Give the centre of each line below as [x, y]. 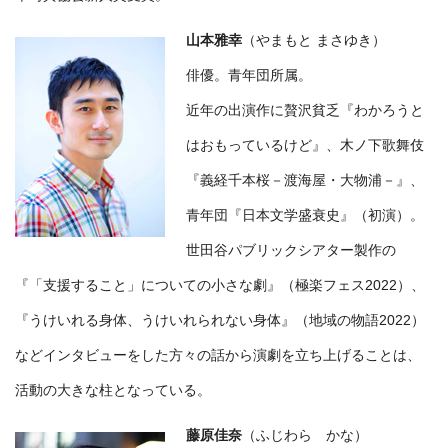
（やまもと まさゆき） [314, 40]
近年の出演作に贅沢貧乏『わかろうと [305, 110]
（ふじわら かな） [305, 435]
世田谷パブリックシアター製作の [291, 250]
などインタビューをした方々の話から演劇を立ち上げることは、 [218, 355]
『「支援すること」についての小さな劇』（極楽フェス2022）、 [220, 285]
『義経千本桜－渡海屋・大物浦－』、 [305, 180]
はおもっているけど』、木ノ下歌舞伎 [305, 145]
